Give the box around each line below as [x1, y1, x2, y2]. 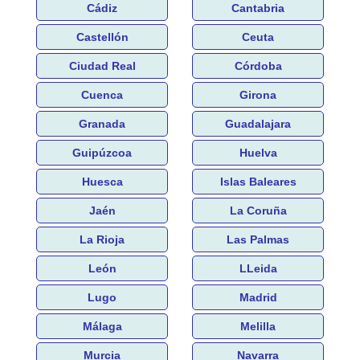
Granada [79, 117, 125, 130]
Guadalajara [225, 117, 291, 130]
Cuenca [81, 88, 123, 101]
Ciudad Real [68, 59, 136, 72]
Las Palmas [227, 232, 289, 246]
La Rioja [80, 232, 125, 246]
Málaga [82, 319, 122, 333]
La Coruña [229, 203, 287, 217]
